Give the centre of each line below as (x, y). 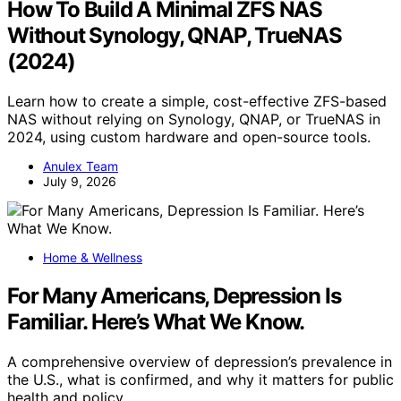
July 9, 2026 (80, 182)
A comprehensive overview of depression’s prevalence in (200, 362)
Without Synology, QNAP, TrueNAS (175, 36)
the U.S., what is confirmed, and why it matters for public (200, 380)
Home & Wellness (93, 258)
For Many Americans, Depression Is (174, 296)
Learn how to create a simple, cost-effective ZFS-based (197, 102)
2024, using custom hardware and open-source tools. (189, 137)
